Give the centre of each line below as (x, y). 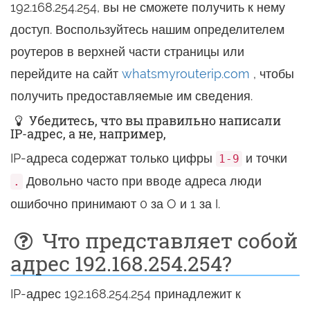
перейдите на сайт (66, 74)
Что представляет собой (167, 240)
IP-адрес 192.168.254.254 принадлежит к (126, 294)
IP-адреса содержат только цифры (113, 158)
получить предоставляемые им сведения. (131, 96)
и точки (265, 158)
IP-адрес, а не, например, (88, 134)
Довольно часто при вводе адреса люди (142, 181)
